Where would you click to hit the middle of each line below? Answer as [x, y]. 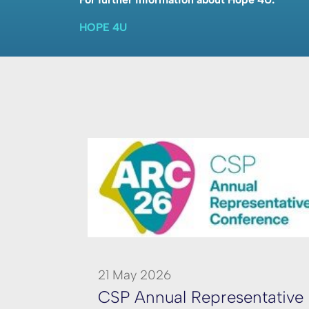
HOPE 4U [103, 27]
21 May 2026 [134, 275]
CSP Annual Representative [201, 297]
